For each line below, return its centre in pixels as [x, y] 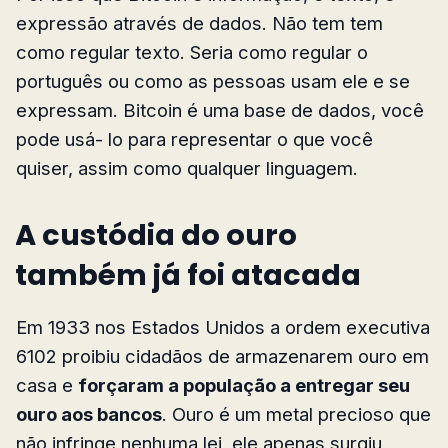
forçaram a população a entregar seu [244, 385]
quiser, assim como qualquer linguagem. [187, 168]
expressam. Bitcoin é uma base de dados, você [220, 110]
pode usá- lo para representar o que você [194, 139]
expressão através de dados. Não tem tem [199, 23]
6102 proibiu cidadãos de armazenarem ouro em [222, 356]
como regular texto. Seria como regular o [192, 52]
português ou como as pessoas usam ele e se [213, 81]
